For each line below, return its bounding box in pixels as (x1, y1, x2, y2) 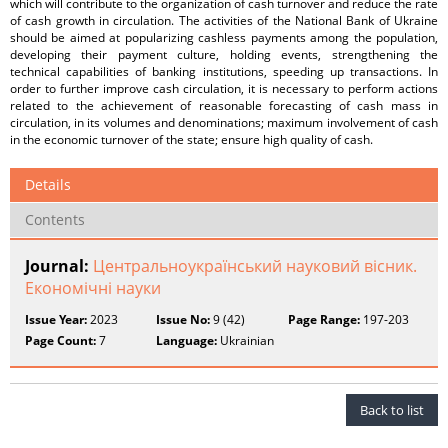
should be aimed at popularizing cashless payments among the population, (10, 29, 438, 46)
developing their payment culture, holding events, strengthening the (10, 46, 438, 63)
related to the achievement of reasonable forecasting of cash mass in (10, 97, 438, 114)
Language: (156, 332, 218, 349)
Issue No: (156, 311, 211, 328)
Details (25, 175, 71, 194)
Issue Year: (25, 311, 87, 328)
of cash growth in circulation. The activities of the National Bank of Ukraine (10, 12, 438, 29)
